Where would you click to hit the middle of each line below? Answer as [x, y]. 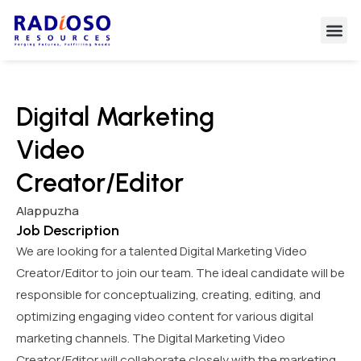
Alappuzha [48, 211]
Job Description [68, 231]
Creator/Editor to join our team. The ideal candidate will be [180, 273]
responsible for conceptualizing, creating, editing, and [168, 295]
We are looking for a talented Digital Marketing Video [162, 251]
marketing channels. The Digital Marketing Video [151, 338]
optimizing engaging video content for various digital [165, 317]
